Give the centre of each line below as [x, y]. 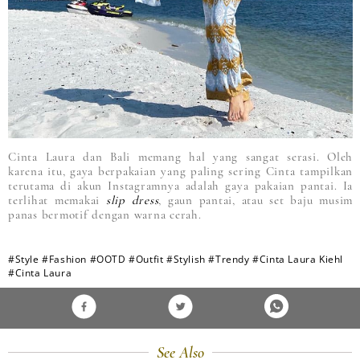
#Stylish [186, 259]
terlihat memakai [57, 200]
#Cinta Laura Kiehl [298, 259]
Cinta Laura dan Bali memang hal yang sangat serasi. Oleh [180, 156]
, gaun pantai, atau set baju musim [256, 200]
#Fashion [65, 259]
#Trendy [229, 259]
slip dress [132, 200]
